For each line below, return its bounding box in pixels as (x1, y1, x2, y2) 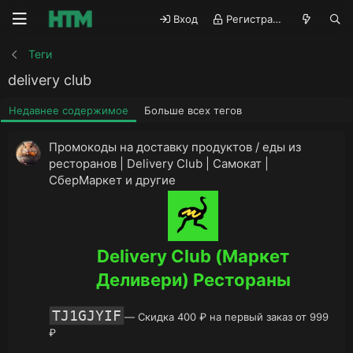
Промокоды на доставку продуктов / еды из (49, 139, 301, 154)
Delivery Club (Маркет (97, 245, 289, 266)
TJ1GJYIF (52, 307, 121, 324)
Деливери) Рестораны (95, 269, 291, 290)
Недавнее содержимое (9, 104, 128, 117)
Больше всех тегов (144, 104, 242, 117)
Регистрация (226, 12, 273, 25)
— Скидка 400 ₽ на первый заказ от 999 (124, 310, 329, 323)
